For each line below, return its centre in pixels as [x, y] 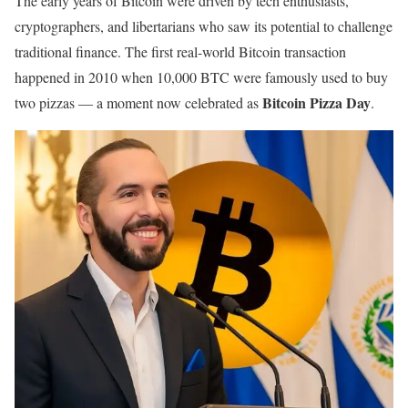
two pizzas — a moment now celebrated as [138, 102]
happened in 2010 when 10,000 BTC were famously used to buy [201, 76]
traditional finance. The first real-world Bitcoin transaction [180, 51]
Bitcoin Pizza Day [316, 102]
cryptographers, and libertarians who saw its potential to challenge [204, 25]
